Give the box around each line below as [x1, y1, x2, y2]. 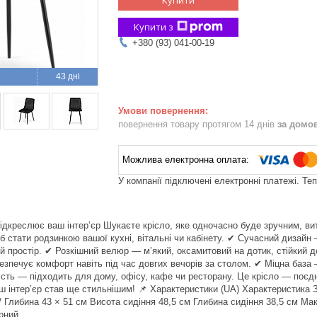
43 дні [55, 71, 80, 81]
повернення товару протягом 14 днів [118, 118, 277, 129]
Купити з [134, 20, 173, 33]
